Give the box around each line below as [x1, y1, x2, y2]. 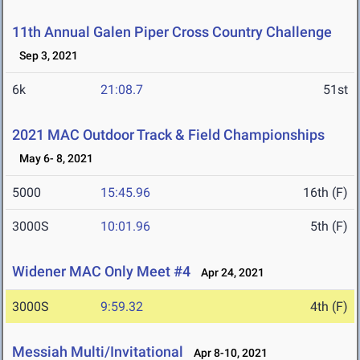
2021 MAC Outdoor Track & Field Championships [12, 126, 325, 144]
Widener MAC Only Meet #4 [12, 263, 190, 280]
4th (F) [310, 299, 348, 315]
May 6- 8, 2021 [12, 152, 93, 166]
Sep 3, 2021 [12, 49, 78, 63]
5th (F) [310, 219, 348, 235]
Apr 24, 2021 [194, 266, 264, 280]
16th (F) [303, 185, 348, 201]
